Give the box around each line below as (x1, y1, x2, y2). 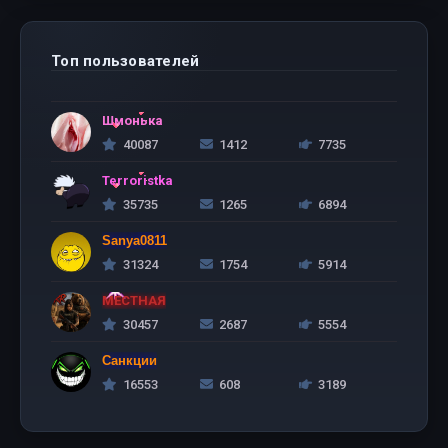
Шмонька (102, 113, 163, 128)
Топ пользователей (51, 52, 200, 70)
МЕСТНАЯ (102, 293, 166, 308)
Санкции (102, 353, 157, 368)
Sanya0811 (102, 233, 167, 248)
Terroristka (102, 173, 173, 188)
